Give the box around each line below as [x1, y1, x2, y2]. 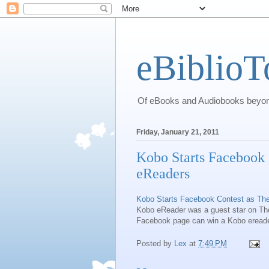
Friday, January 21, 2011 [136, 128, 219, 137]
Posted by [136, 239, 174, 249]
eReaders [136, 166, 190, 182]
